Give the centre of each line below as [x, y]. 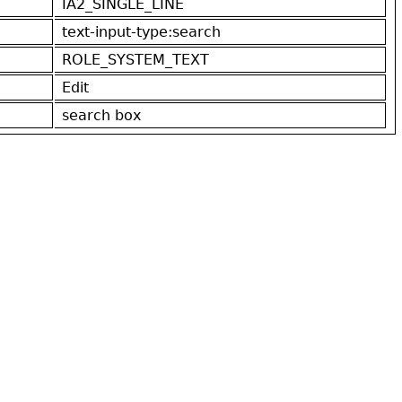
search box [101, 115]
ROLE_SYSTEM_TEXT [135, 59]
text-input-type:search [141, 31]
